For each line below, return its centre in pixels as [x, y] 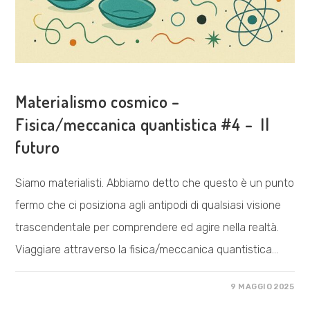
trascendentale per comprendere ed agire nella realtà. [149, 228]
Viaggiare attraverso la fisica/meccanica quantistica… [147, 250]
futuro [38, 147]
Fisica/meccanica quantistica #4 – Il [143, 125]
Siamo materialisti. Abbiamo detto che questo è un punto [155, 183]
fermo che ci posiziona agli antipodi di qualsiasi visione [148, 206]
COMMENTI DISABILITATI [81, 287]
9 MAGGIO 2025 [262, 287]
